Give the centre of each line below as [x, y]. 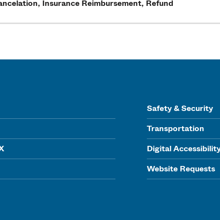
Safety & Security [180, 108]
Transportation [175, 128]
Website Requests [181, 169]
